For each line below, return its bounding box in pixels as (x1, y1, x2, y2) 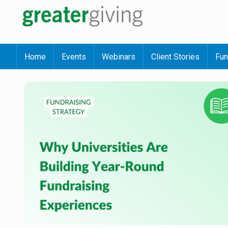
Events (62, 52, 86, 62)
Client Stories (151, 52, 199, 62)
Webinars (102, 52, 135, 62)
